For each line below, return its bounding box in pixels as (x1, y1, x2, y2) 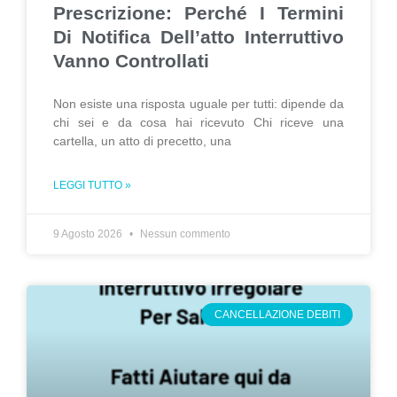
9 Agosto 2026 (53, 228, 125, 240)
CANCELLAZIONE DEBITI (214, 308, 340, 322)
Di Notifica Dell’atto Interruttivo (53, 27, 344, 47)
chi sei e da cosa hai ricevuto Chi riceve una (53, 115, 344, 129)
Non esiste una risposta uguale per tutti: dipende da (53, 97, 344, 111)
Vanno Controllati (53, 51, 209, 71)
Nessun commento (137, 228, 230, 240)
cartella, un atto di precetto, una (53, 134, 231, 148)
